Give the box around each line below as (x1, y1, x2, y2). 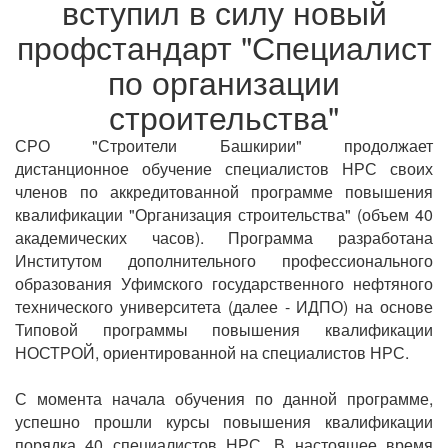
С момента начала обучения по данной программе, (15, 386, 433, 410)
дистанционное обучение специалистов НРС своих (15, 156, 433, 180)
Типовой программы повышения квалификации (15, 317, 433, 341)
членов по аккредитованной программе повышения (15, 179, 433, 203)
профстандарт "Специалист (16, 22, 432, 69)
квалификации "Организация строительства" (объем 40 (15, 202, 433, 226)
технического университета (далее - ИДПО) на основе (15, 294, 433, 318)
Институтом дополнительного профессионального (15, 248, 433, 272)
